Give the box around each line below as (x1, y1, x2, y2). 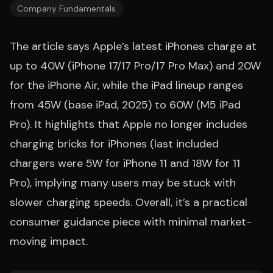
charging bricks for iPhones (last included (10, 136, 219, 151)
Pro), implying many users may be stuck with (10, 175, 236, 190)
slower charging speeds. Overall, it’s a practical (10, 195, 247, 210)
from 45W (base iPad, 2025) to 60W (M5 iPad (10, 97, 241, 112)
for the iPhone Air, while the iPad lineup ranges (10, 78, 243, 93)
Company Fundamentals (17, 3, 116, 14)
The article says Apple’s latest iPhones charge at (10, 39, 257, 54)
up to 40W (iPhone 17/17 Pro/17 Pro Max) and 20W (10, 58, 261, 73)
